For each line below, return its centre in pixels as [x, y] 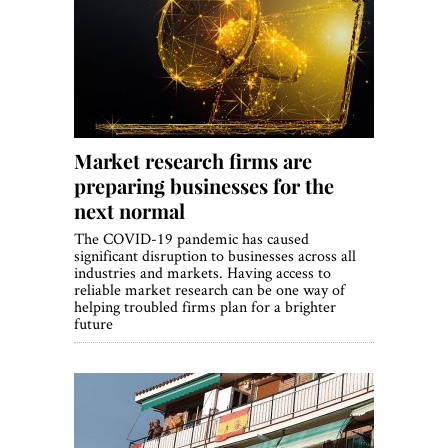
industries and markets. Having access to [202, 273]
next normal [129, 211]
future [93, 324]
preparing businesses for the [204, 186]
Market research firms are [193, 161]
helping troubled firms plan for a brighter [205, 307]
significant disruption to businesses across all [215, 256]
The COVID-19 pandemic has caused [191, 239]
